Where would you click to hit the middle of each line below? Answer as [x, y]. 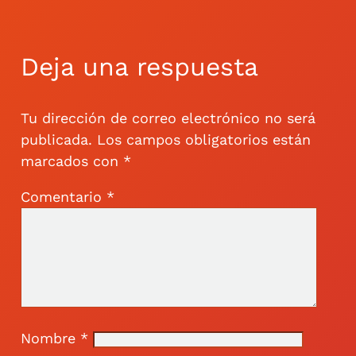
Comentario [63, 196]
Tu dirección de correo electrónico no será [168, 118]
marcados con [72, 161]
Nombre [50, 338]
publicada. [56, 139]
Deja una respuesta [139, 66]
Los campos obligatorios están [203, 139]
